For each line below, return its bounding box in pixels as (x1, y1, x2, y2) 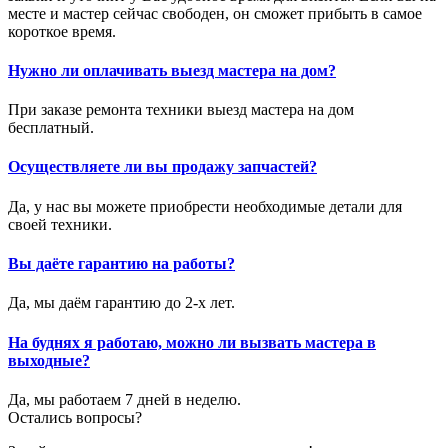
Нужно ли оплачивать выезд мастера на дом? (8, 61, 336, 79)
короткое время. (8, 22, 116, 40)
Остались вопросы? (8, 408, 142, 426)
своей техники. (8, 215, 112, 233)
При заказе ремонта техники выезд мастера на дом (8, 101, 354, 119)
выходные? (8, 351, 90, 369)
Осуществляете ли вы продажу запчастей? (8, 158, 317, 176)
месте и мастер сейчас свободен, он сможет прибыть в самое (8, 4, 422, 22)
